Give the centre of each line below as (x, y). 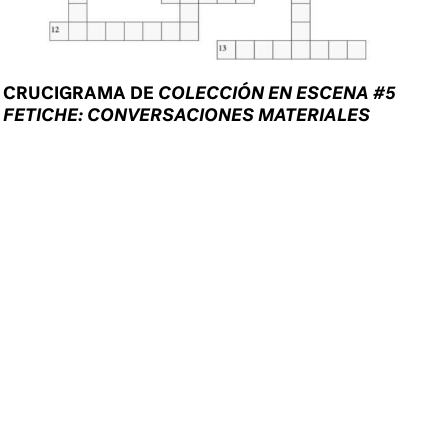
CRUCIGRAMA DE (81, 93)
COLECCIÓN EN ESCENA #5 (277, 93)
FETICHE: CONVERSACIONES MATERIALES (187, 115)
